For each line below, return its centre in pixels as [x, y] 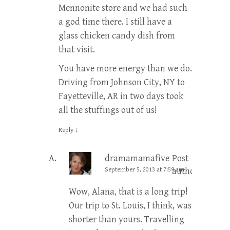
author [185, 171]
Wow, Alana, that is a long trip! [128, 191]
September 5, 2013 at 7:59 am [145, 169]
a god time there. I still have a [115, 22]
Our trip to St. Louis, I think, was [130, 205]
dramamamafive [137, 158]
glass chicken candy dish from [117, 35]
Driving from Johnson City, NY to [122, 82]
